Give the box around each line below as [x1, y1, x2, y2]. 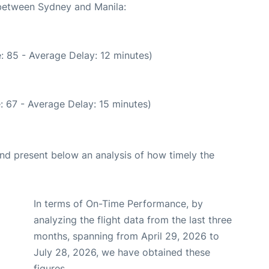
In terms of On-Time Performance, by [34, 197, 203, 210]
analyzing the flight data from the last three [34, 213, 232, 226]
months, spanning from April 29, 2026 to [34, 229, 219, 242]
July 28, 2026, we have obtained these [34, 246, 210, 258]
